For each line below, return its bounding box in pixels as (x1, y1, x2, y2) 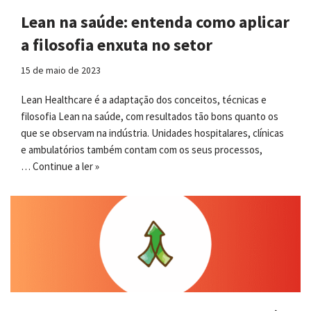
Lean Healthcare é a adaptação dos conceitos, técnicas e (21, 93, 267, 107)
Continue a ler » (33, 160, 99, 174)
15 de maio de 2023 (21, 65, 101, 77)
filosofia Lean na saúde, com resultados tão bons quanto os (21, 110, 278, 124)
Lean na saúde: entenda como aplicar (21, 11, 289, 33)
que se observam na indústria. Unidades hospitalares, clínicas (21, 126, 284, 140)
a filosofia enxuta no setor (21, 34, 212, 56)
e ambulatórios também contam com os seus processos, (21, 143, 262, 157)
